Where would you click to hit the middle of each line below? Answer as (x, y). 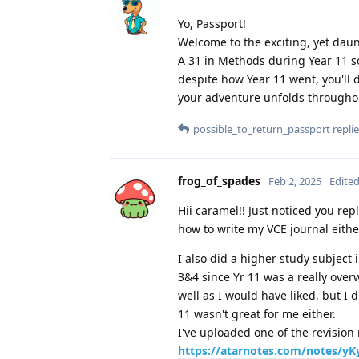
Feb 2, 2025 (295, 181)
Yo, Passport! (212, 23)
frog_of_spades (219, 180)
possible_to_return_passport (262, 129)
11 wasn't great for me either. (257, 313)
